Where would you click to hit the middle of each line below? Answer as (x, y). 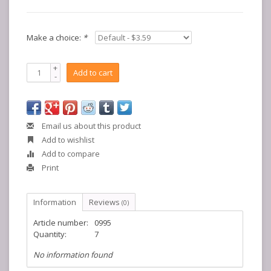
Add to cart (93, 73)
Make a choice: (55, 38)
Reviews (105, 202)
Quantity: (50, 234)
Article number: (61, 223)
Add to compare (70, 154)
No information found (73, 255)
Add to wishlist (67, 140)
